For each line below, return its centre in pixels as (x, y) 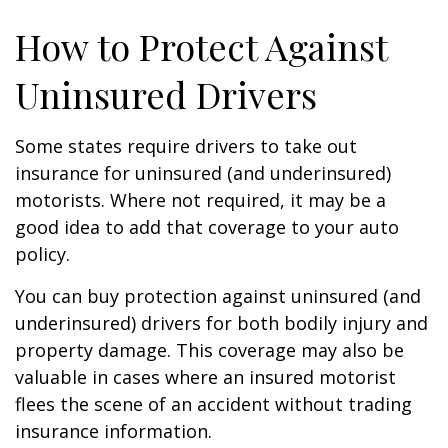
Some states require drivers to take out (186, 146)
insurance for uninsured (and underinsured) (203, 173)
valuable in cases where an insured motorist (205, 377)
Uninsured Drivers (166, 94)
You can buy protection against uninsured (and (218, 296)
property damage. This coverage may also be (209, 350)
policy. (42, 254)
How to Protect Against (201, 46)
